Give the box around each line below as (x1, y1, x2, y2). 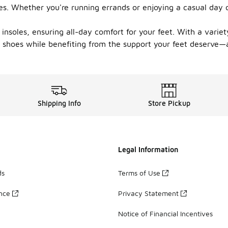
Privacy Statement (118, 188, 179, 197)
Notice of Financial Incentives (118, 209, 213, 218)
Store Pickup (148, 99, 190, 107)
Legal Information (118, 145, 178, 154)
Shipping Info (37, 99, 81, 107)
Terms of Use (118, 168, 160, 177)
